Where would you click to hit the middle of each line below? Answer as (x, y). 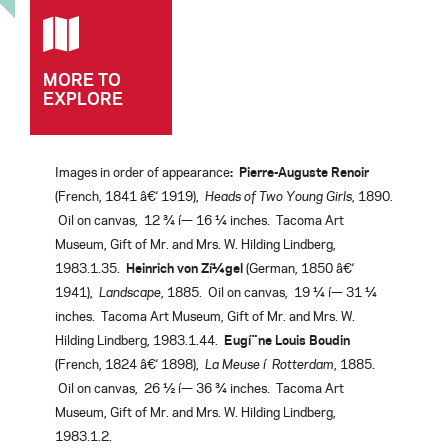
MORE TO (82, 79)
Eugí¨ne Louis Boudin (287, 340)
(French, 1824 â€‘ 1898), (130, 364)
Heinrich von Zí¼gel (184, 268)
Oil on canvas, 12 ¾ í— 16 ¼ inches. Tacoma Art (199, 220)
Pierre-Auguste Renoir (304, 172)
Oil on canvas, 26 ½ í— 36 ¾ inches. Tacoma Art (199, 388)
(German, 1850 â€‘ (298, 268)
